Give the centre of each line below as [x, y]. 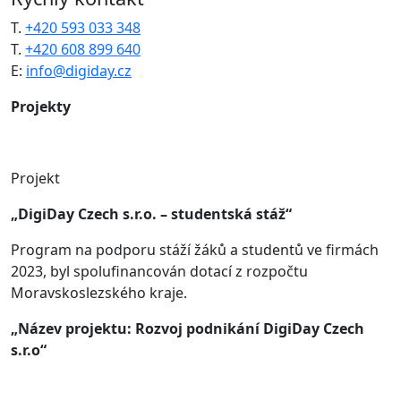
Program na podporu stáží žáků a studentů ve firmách [195, 249]
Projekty [41, 106]
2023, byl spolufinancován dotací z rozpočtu [159, 271]
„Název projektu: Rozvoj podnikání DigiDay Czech [188, 328]
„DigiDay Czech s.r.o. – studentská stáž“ [151, 213]
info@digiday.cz [79, 70]
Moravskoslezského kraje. [99, 292]
